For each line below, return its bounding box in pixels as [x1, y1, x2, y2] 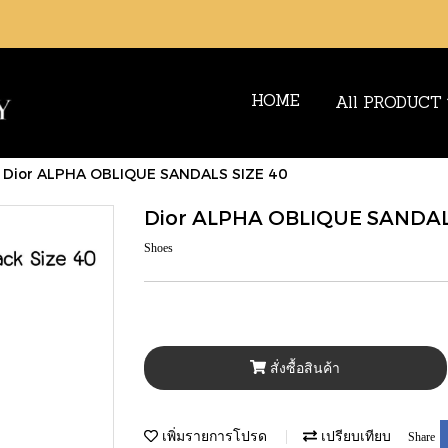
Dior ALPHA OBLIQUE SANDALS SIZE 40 [3, 165, 288, 182]
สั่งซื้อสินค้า [270, 360, 341, 376]
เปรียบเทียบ [317, 427, 391, 444]
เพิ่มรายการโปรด [158, 427, 267, 444]
